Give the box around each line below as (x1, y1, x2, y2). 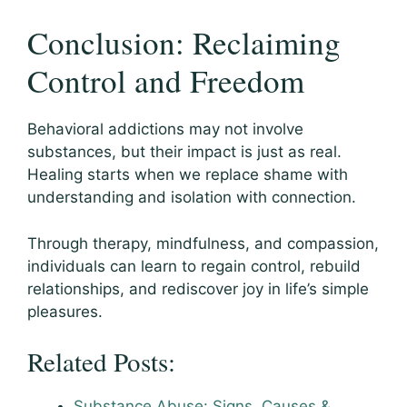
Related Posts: (27, 343, 175, 380)
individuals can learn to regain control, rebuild (27, 256, 361, 275)
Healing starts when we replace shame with (27, 165, 348, 184)
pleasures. (27, 302, 103, 321)
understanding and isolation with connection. (27, 188, 356, 207)
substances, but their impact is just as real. (27, 143, 342, 162)
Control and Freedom (27, 59, 304, 103)
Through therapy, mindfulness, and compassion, (27, 233, 379, 253)
